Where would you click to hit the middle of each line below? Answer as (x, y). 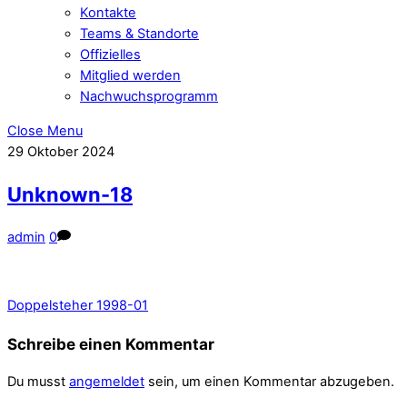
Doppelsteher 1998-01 (78, 306)
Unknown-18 (70, 194)
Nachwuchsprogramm (149, 97)
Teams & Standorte (139, 34)
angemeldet (107, 382)
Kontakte (108, 13)
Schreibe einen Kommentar (111, 344)
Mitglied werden (130, 76)
